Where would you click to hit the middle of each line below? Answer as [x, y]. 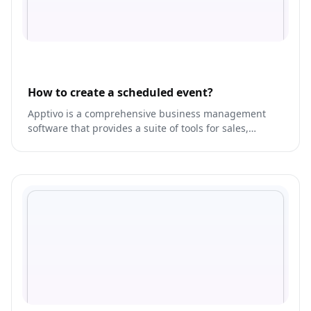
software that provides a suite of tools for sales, [138, 128]
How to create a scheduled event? [120, 93]
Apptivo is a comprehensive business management [147, 114]
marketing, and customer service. [106, 143]
